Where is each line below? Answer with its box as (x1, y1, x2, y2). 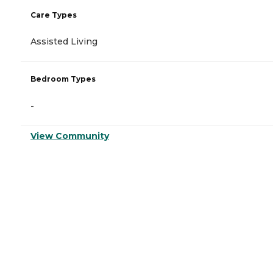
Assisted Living (30, 36, 97, 48)
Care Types (30, 10, 77, 20)
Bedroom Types (30, 74, 96, 84)
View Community (30, 130, 109, 142)
